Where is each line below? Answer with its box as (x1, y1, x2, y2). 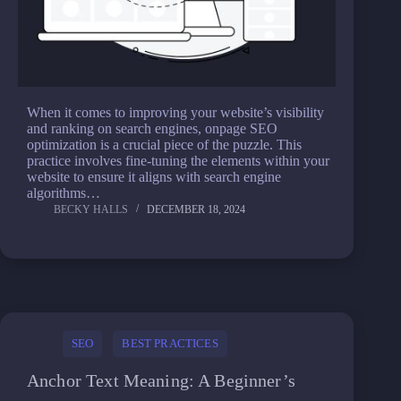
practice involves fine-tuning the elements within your (27, 153, 329, 168)
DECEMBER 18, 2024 (147, 203, 245, 216)
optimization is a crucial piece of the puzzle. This (27, 137, 302, 152)
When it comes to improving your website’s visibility (27, 105, 324, 120)
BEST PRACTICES (122, 337, 218, 350)
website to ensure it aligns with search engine (27, 169, 281, 184)
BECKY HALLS (54, 203, 128, 216)
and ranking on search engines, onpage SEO (27, 121, 277, 136)
